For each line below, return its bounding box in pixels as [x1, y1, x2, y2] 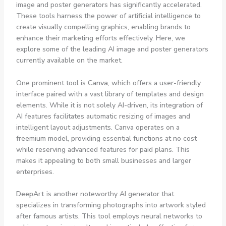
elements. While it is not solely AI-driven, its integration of [16, 100, 203, 110]
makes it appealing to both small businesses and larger [16, 155, 191, 165]
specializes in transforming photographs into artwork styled [16, 200, 206, 210]
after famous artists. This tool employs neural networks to [16, 211, 202, 221]
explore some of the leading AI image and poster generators [16, 44, 208, 54]
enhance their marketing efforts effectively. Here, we [16, 33, 185, 43]
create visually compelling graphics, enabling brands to [16, 22, 191, 32]
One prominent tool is [16, 78, 88, 88]
